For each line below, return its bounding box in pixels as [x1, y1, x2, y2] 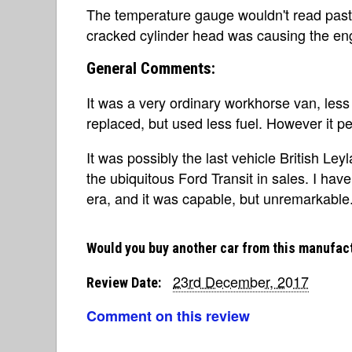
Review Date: [86, 273, 161, 291]
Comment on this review [86, 305, 250, 326]
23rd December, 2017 [173, 270, 309, 291]
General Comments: [86, 58, 215, 78]
